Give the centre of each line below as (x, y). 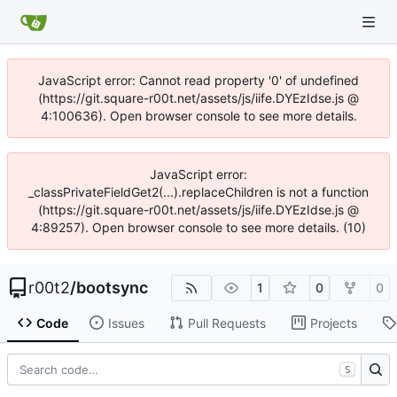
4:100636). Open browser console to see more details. (198, 116)
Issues (126, 323)
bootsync (112, 288)
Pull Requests (226, 323)
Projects (333, 323)
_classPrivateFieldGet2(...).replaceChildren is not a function (198, 192)
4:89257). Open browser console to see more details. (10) (198, 227)
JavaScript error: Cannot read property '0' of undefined (198, 80)
